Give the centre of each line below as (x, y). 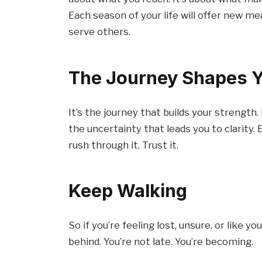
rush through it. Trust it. (124, 145)
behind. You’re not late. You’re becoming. (161, 241)
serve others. (100, 32)
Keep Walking (128, 190)
